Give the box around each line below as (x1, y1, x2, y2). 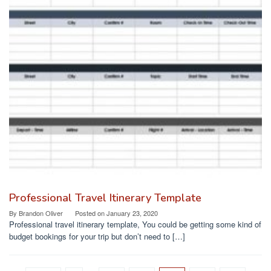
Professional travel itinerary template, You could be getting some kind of (9, 218, 261, 230)
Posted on (75, 208, 106, 218)
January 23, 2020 (106, 208, 158, 218)
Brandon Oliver (19, 208, 63, 218)
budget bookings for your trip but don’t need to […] (9, 230, 185, 243)
